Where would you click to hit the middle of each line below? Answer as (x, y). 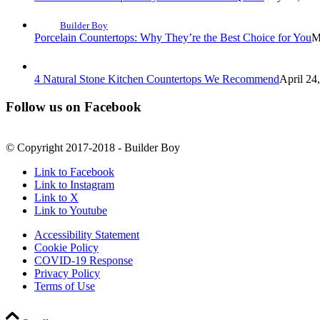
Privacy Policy (67, 273)
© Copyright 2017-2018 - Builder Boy (93, 147)
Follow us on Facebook (74, 107)
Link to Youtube (71, 210)
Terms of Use (65, 286)
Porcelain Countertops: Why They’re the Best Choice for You (173, 38)
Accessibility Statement (87, 234)
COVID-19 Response (84, 260)
